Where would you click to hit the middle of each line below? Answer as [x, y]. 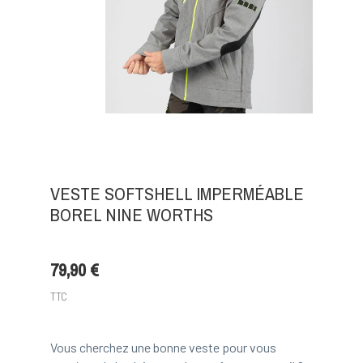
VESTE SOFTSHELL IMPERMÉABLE [177, 193]
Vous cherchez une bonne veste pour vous [163, 347]
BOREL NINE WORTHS [131, 214]
